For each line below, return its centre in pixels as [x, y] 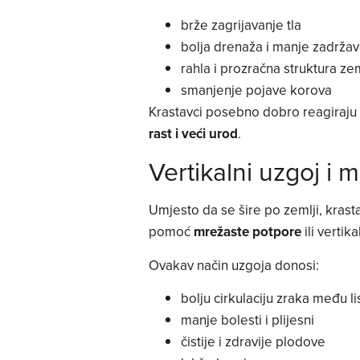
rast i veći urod [193, 133]
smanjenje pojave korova [256, 90]
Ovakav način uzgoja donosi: [233, 265]
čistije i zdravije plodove [253, 342]
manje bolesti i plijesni [247, 320]
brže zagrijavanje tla [241, 25]
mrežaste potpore [247, 232]
